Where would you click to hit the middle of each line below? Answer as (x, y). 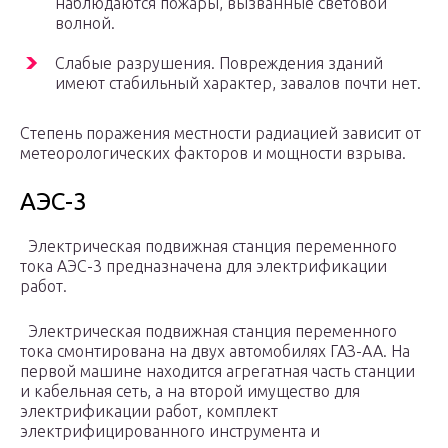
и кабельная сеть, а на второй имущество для (190, 391)
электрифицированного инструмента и (170, 431)
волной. (85, 23)
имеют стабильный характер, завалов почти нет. (238, 83)
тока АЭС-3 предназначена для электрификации (203, 266)
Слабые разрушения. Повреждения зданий (219, 63)
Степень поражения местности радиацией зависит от (220, 133)
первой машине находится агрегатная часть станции (217, 371)
